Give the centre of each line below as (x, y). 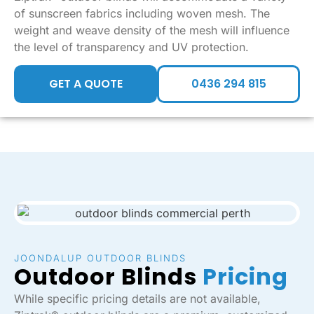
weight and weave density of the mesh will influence (152, 30)
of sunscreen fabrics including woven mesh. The (142, 13)
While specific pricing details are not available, (137, 299)
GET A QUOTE (86, 84)
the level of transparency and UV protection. (131, 47)
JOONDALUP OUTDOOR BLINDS (100, 258)
